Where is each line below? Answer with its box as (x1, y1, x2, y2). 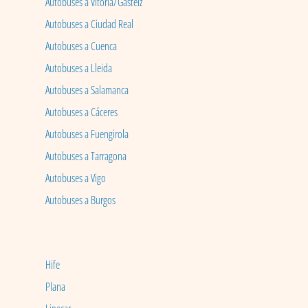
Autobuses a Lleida (45, 60, 112, 76)
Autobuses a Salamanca (45, 82, 129, 98)
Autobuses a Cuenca (45, 38, 117, 54)
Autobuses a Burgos (45, 192, 115, 208)
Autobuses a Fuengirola (45, 126, 129, 142)
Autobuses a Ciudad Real (45, 16, 133, 32)
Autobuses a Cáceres (45, 104, 118, 120)
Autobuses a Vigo (45, 170, 106, 186)
